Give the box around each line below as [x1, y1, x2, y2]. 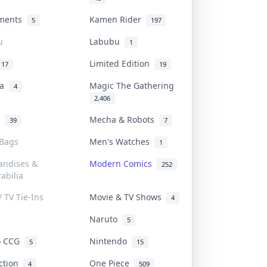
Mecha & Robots [89, 113, 159, 125]
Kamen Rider [89, 13, 146, 25]
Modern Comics [89, 157, 157, 169]
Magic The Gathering [89, 79, 179, 91]
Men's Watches [89, 135, 154, 147]
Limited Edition [89, 57, 154, 69]
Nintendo [89, 235, 132, 247]
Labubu [89, 35, 125, 47]
